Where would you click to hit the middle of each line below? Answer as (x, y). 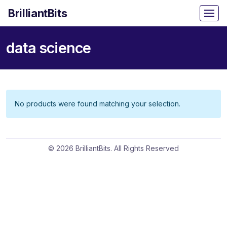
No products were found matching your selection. (98, 104)
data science (49, 48)
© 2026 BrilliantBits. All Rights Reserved (113, 148)
